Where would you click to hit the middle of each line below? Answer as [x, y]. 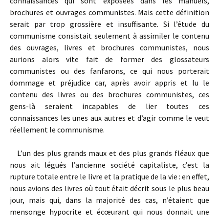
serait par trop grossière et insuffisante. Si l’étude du [109, 24]
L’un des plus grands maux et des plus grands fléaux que [109, 153]
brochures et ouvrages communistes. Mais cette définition [109, 12]
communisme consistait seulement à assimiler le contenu [109, 36]
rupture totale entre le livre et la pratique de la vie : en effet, [109, 176]
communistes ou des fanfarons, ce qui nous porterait [109, 71]
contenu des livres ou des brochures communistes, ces [109, 94]
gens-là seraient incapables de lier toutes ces [109, 106]
